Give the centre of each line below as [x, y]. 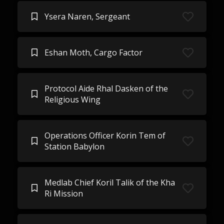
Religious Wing [72, 99]
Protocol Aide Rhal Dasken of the [106, 88]
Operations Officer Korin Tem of [105, 135]
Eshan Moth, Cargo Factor [93, 52]
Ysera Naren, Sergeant [87, 16]
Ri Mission [63, 193]
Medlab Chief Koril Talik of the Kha [109, 182]
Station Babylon [74, 146]
